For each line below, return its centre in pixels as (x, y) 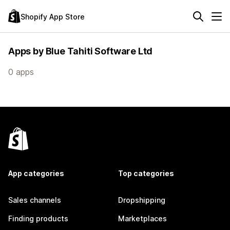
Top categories (146, 173)
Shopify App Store (53, 16)
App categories (36, 173)
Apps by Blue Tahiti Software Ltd (81, 51)
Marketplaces (142, 218)
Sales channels (35, 200)
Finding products (38, 218)
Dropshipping (142, 200)
